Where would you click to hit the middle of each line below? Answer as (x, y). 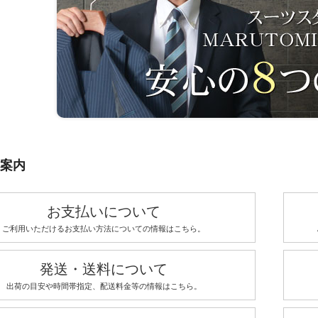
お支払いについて (104, 212)
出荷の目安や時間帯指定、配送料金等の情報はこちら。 (104, 286)
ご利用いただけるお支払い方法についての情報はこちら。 (104, 229)
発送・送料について (104, 269)
